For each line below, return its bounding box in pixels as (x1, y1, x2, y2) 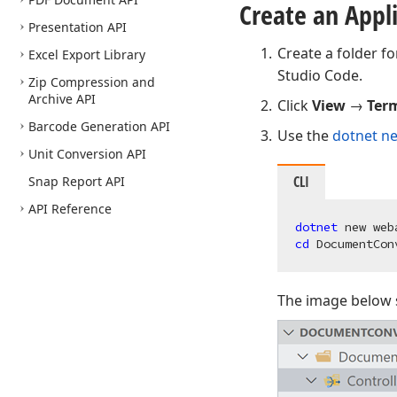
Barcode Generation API (28, 118, 170, 135)
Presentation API (28, 19, 127, 35)
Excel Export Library (28, 46, 145, 63)
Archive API (28, 90, 96, 107)
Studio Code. (277, 66, 363, 85)
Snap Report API (28, 173, 125, 190)
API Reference (28, 200, 112, 217)
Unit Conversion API (28, 145, 146, 162)
